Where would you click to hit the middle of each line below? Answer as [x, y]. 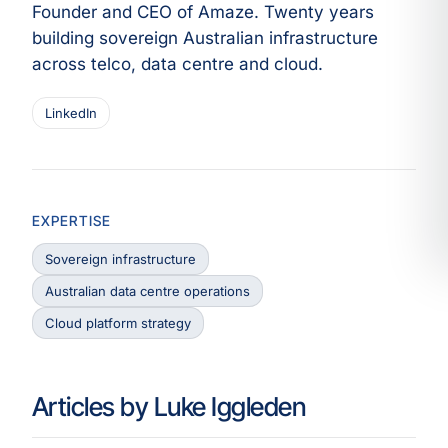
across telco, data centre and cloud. [177, 64]
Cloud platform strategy [118, 323]
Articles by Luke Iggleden [168, 406]
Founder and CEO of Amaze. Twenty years [203, 12]
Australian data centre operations [147, 291]
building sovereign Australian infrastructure [205, 38]
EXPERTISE [72, 220]
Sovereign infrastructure [120, 259]
